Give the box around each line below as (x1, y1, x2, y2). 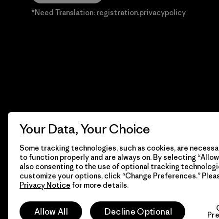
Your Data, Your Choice (20, 121, 150, 137)
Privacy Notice (20, 180, 70, 190)
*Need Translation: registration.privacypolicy (31, 8, 186, 17)
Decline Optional (104, 206, 172, 217)
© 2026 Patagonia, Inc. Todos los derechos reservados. (31, 181, 187, 190)
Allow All (34, 206, 68, 217)
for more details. (70, 180, 129, 190)
